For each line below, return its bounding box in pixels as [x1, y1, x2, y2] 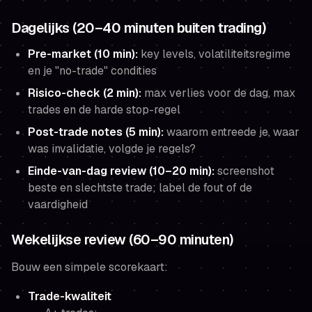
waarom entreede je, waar [164, 125, 299, 140]
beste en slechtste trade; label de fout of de [28, 180, 252, 196]
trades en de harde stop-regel [28, 102, 180, 118]
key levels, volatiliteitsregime [138, 47, 290, 62]
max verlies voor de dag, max [141, 86, 295, 101]
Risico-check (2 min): [28, 86, 141, 101]
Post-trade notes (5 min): [28, 125, 164, 140]
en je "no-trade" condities [28, 63, 157, 79]
